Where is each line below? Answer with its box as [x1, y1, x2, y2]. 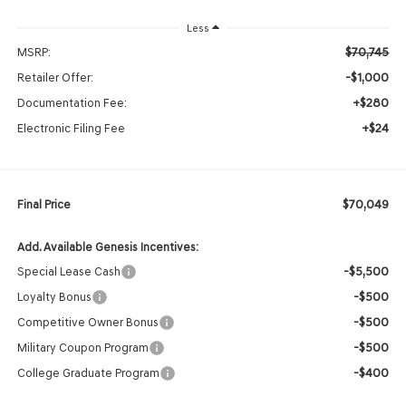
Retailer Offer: [16, 70, 93, 84]
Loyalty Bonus [16, 289, 92, 304]
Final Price [16, 197, 71, 211]
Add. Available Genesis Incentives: [16, 239, 198, 254]
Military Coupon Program [16, 340, 149, 354]
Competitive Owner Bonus [16, 314, 159, 329]
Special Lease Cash [16, 264, 121, 278]
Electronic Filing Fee [16, 121, 125, 135]
